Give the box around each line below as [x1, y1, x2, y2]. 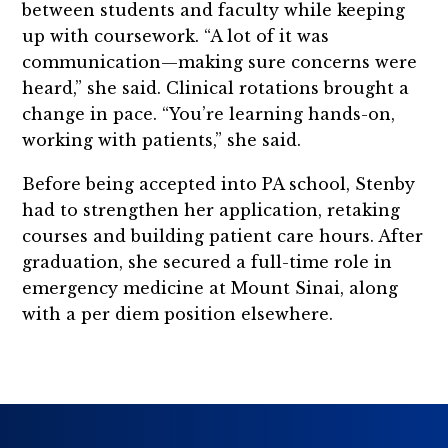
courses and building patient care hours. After [22, 225, 424, 246]
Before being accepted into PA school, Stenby [22, 173, 416, 194]
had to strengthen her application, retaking [22, 199, 401, 220]
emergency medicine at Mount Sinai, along [22, 277, 399, 298]
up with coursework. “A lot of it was [22, 25, 330, 46]
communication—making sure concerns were [22, 51, 418, 72]
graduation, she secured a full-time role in [22, 251, 393, 272]
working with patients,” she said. [22, 129, 302, 150]
